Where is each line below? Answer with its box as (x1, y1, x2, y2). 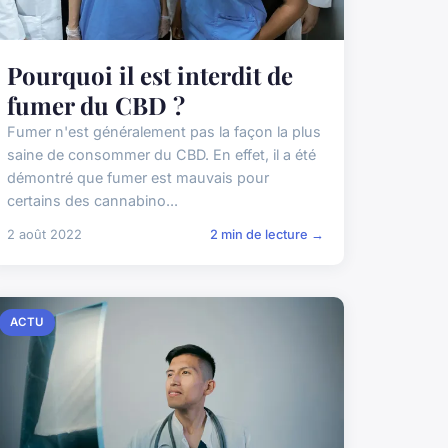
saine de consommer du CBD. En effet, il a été (6, 146, 316, 164)
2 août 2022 (6, 227, 82, 243)
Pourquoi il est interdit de (6, 59, 293, 92)
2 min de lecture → (209, 227, 324, 243)
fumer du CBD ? (6, 89, 185, 122)
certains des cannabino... (6, 192, 178, 210)
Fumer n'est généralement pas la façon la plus (6, 123, 321, 141)
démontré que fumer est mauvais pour (6, 169, 269, 187)
